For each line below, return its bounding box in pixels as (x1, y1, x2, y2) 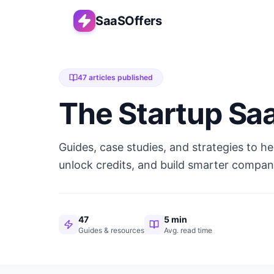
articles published (87, 73, 153, 82)
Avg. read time (164, 226, 212, 235)
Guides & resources (78, 226, 144, 235)
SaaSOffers (95, 13, 161, 28)
